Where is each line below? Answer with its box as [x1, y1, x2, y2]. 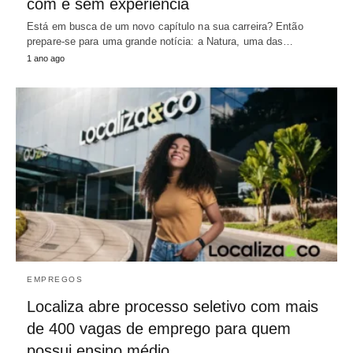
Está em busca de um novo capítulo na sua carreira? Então [27, 20, 303, 32]
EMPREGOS [27, 275, 83, 284]
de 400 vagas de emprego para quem [27, 320, 291, 338]
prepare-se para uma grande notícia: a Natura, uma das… [27, 35, 294, 47]
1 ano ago [27, 53, 65, 63]
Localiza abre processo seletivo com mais [27, 298, 318, 316]
